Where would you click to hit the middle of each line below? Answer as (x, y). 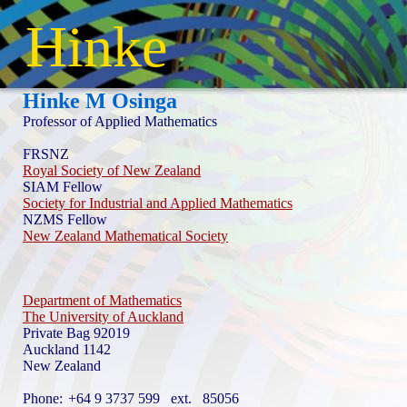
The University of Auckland (103, 317)
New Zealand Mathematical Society (125, 236)
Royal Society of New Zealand (112, 170)
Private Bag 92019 (76, 333)
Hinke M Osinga (100, 101)
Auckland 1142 (67, 349)
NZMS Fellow (65, 219)
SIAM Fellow (63, 187)
